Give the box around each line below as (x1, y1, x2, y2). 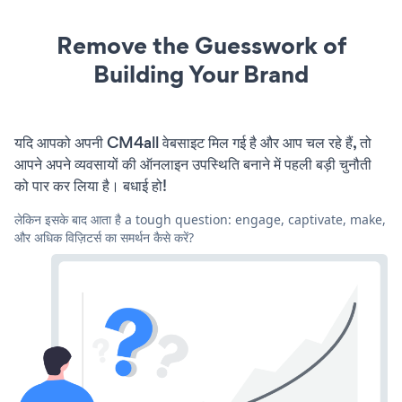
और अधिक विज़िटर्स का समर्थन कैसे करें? (14, 228, 194, 246)
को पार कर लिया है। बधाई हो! (14, 174, 167, 197)
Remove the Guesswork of (56, 28, 346, 62)
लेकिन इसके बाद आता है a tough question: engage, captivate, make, (14, 210, 386, 228)
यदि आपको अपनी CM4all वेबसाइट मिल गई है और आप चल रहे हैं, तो (14, 131, 371, 153)
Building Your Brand (93, 57, 309, 91)
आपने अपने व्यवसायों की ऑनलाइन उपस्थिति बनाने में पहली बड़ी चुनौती (14, 153, 371, 175)
